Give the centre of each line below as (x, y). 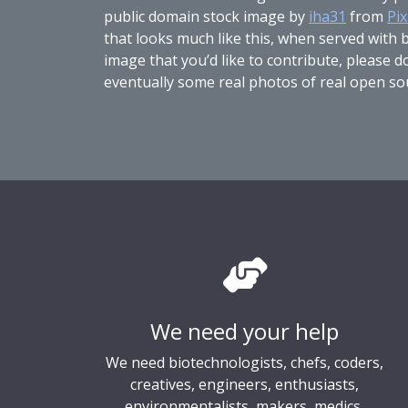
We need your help (245, 331)
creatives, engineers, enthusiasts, (245, 384)
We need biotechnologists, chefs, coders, (245, 362)
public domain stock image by (206, 16)
